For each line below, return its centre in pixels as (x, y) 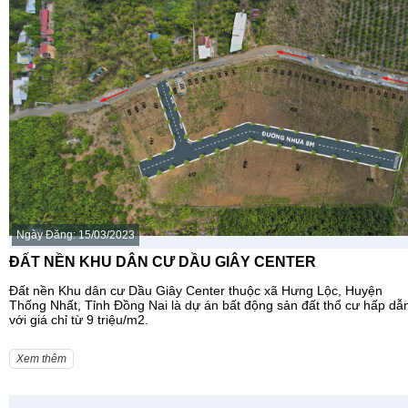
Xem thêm (41, 359)
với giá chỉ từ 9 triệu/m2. (79, 320)
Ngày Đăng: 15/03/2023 (76, 235)
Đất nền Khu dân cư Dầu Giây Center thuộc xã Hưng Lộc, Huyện (196, 291)
